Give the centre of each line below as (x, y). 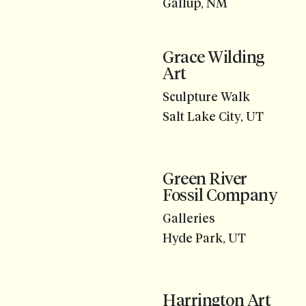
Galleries (189, 219)
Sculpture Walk (206, 97)
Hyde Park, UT (204, 238)
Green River (205, 178)
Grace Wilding (213, 57)
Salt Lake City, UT (213, 116)
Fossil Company (220, 195)
